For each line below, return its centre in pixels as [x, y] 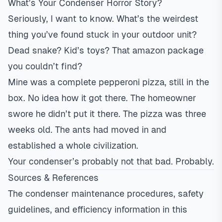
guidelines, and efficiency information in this [98, 209]
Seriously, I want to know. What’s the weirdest [103, 19]
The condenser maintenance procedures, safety [106, 194]
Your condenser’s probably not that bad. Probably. [111, 161]
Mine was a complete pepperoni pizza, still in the [109, 82]
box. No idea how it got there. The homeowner [102, 98]
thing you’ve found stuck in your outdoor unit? [102, 34]
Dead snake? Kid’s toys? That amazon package [106, 50]
